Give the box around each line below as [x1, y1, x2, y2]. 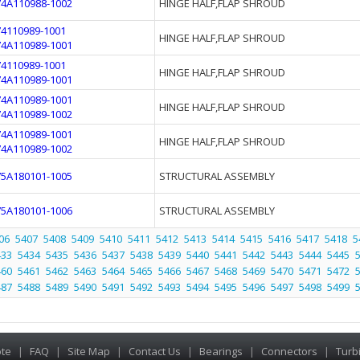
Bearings [198, 344, 243, 358]
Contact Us [128, 344, 181, 358]
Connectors [260, 344, 317, 358]
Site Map [67, 344, 110, 358]
